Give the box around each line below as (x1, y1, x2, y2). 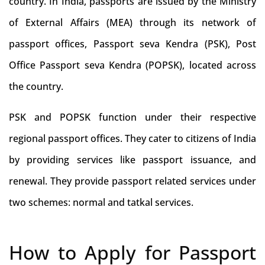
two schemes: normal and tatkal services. (9, 196, 193, 209)
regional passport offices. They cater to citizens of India (9, 132, 256, 145)
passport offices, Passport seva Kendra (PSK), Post (9, 37, 256, 50)
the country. (9, 80, 63, 93)
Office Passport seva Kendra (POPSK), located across (9, 59, 256, 72)
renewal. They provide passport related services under (9, 174, 256, 188)
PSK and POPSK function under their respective (9, 111, 256, 124)
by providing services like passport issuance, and (9, 153, 256, 166)
